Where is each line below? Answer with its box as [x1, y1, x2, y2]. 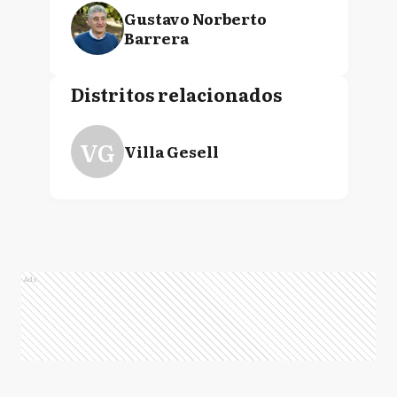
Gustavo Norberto [123, 7, 267, 29]
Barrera [123, 27, 189, 49]
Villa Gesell [123, 140, 219, 162]
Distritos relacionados [70, 81, 282, 107]
